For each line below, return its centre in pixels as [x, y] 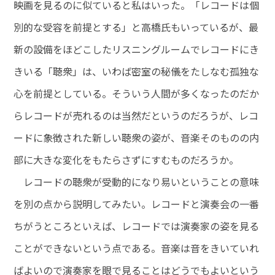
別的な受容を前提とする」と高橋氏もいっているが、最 [136, 27]
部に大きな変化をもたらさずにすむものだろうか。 [126, 160]
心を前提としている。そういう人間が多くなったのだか [137, 94]
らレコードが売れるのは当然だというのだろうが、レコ [136, 116]
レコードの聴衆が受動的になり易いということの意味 [137, 182]
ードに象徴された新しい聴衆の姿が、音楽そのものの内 [137, 138]
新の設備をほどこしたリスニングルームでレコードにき [137, 49]
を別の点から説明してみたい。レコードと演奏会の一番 [137, 204]
